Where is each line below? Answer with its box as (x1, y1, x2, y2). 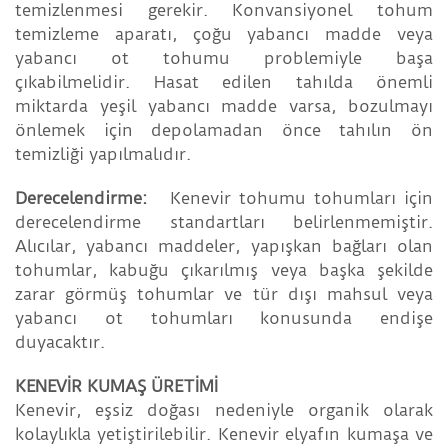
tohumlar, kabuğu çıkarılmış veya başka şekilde (15, 260, 433, 281)
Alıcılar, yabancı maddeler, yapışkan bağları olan (15, 236, 433, 257)
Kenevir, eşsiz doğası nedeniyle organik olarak (15, 400, 433, 421)
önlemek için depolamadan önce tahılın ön (15, 120, 433, 141)
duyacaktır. (15, 332, 105, 353)
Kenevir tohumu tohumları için (147, 188, 433, 209)
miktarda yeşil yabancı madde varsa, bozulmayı (15, 96, 433, 117)
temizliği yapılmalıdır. (15, 144, 191, 165)
